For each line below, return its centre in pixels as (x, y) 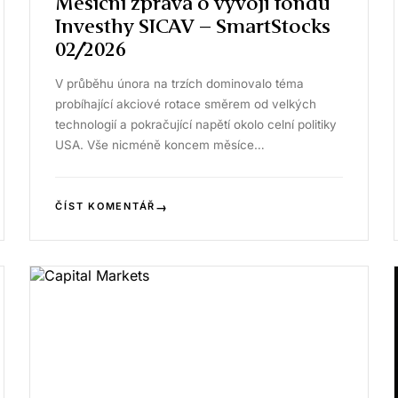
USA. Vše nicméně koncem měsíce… (160, 145)
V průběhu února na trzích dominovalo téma (180, 84)
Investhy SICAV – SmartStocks (193, 26)
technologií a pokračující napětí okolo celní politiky (196, 124)
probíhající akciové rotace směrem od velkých (186, 104)
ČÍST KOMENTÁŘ (106, 206)
